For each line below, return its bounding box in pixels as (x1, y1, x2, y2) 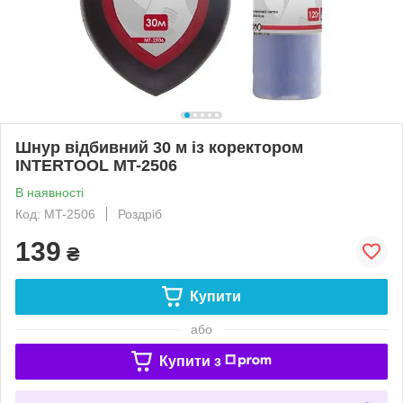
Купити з (158, 353, 221, 369)
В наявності (15, 184, 84, 200)
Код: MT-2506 (15, 206, 95, 221)
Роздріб (118, 206, 162, 221)
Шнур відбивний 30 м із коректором (15, 138, 303, 157)
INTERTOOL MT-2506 (15, 156, 177, 175)
